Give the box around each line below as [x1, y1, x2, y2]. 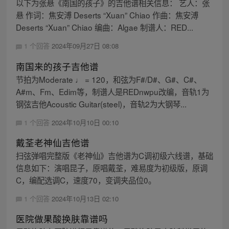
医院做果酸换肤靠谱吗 [15, 212, 108, 225]
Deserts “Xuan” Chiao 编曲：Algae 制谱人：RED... [15, 21, 193, 33]
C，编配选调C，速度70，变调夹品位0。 [15, 174, 156, 186]
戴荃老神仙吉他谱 [15, 135, 89, 149]
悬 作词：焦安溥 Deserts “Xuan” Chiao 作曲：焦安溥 [15, 9, 198, 21]
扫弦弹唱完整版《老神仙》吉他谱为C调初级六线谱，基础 [15, 149, 213, 161]
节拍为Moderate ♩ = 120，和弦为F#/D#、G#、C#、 [15, 73, 201, 85]
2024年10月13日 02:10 [51, 193, 119, 203]
